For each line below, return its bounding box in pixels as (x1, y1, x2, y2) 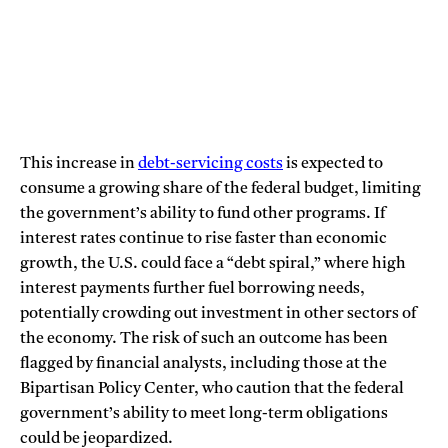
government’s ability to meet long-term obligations (20, 405, 388, 422)
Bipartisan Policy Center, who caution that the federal (20, 380, 404, 397)
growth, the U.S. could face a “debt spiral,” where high (20, 255, 406, 272)
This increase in (20, 155, 138, 172)
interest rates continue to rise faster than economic (20, 230, 387, 247)
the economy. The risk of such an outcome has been (20, 330, 388, 347)
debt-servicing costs (138, 155, 283, 172)
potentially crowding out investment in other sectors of (20, 305, 417, 322)
